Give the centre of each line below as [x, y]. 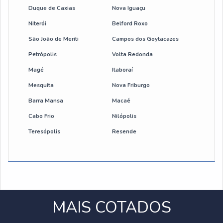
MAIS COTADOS [111, 207]
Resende [124, 132]
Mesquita [41, 85]
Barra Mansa [46, 101]
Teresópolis [44, 132]
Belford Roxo [130, 24]
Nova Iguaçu [128, 8]
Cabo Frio [41, 116]
